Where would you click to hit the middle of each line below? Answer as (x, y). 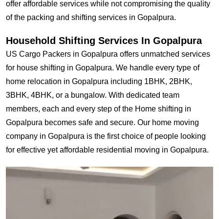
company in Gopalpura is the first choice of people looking (106, 136)
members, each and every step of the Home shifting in (99, 109)
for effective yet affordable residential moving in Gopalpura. (107, 150)
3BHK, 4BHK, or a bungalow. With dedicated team (93, 95)
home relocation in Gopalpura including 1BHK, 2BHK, (99, 81)
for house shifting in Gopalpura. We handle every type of (103, 68)
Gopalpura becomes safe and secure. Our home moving (102, 122)
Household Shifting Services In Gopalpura (104, 41)
